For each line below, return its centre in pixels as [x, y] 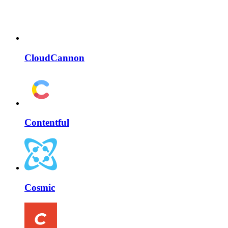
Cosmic [40, 187]
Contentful [47, 123]
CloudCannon [54, 58]
